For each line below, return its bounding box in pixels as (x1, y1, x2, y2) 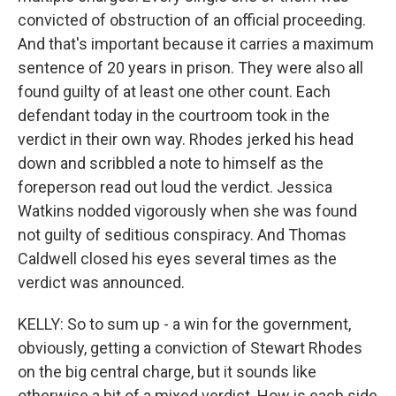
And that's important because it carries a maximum (18, 34, 374, 53)
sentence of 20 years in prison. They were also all (18, 58, 363, 77)
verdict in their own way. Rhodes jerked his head (18, 130, 354, 148)
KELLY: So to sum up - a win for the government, (18, 315, 351, 333)
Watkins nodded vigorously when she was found (18, 202, 357, 220)
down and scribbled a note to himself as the (18, 154, 324, 172)
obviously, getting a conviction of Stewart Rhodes (18, 339, 362, 357)
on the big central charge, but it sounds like (18, 362, 316, 381)
